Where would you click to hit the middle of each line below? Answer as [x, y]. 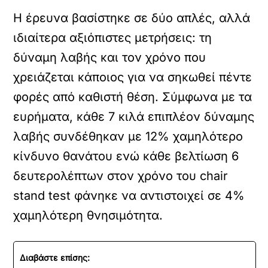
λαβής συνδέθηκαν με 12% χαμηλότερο [128, 136]
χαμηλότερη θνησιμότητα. [88, 215]
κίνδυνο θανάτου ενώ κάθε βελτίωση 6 [126, 156]
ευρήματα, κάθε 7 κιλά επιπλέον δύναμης [134, 116]
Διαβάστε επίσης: [55, 257]
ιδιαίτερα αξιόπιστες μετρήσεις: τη [113, 37]
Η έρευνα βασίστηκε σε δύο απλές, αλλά [132, 18]
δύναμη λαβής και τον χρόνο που [110, 57]
